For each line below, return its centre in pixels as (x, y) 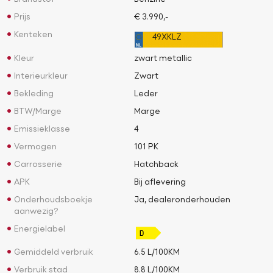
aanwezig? (36, 212)
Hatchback (156, 165)
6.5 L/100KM (157, 253)
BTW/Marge (38, 112)
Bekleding (34, 95)
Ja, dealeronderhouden (182, 201)
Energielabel (40, 230)
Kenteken (33, 36)
